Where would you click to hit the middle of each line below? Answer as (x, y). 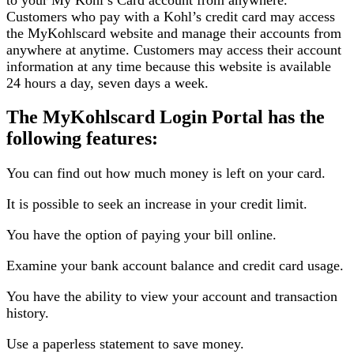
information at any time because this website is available (169, 66)
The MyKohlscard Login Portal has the (166, 117)
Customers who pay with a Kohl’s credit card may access (171, 16)
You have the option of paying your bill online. (141, 235)
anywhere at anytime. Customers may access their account (174, 49)
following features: (82, 139)
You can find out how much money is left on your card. (166, 173)
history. (28, 313)
